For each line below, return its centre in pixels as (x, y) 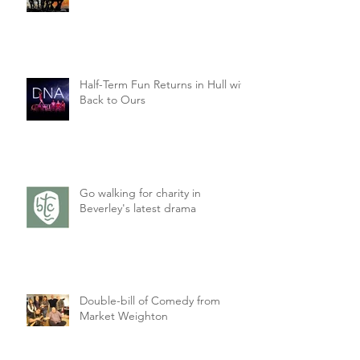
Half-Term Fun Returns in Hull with (165, 84)
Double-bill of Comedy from (150, 300)
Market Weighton (124, 315)
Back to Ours (112, 99)
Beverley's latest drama (138, 208)
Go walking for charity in (140, 192)
